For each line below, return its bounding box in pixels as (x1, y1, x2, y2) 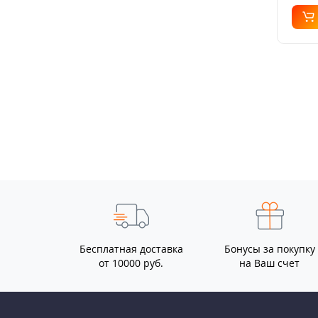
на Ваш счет (239, 256, 300, 270)
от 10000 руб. (99, 256, 163, 270)
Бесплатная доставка (79, 242, 183, 256)
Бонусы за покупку (224, 242, 315, 256)
